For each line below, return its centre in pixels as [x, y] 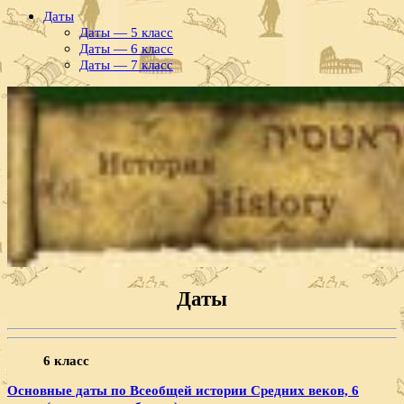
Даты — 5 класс [126, 32]
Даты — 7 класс [126, 65]
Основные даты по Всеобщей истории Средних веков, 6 [183, 390]
